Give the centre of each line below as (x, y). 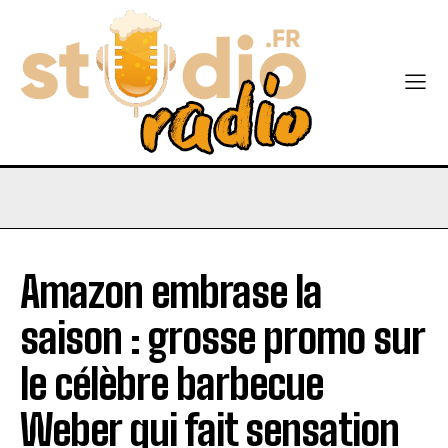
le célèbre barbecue (171, 384)
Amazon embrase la (171, 292)
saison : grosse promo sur (222, 338)
